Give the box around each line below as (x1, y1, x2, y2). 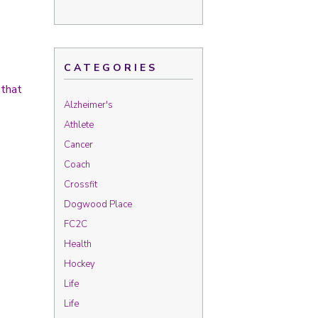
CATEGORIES (64, 61, 158, 75)
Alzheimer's (64, 99, 113, 111)
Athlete (64, 119, 94, 131)
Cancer (64, 138, 93, 151)
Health (64, 238, 92, 251)
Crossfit (64, 178, 97, 191)
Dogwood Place (64, 198, 132, 211)
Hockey (64, 258, 95, 270)
